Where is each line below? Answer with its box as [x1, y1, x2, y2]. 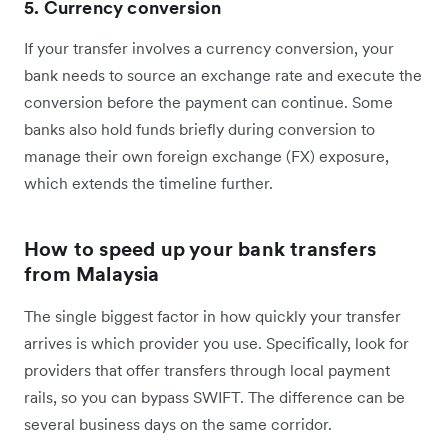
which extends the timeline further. [24, 172, 273, 193]
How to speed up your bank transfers [24, 235, 377, 262]
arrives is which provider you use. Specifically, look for [24, 332, 409, 353]
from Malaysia [24, 260, 160, 287]
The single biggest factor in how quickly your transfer [24, 305, 401, 326]
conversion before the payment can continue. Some [24, 91, 393, 112]
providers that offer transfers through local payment [24, 359, 390, 380]
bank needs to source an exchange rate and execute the [24, 64, 422, 85]
